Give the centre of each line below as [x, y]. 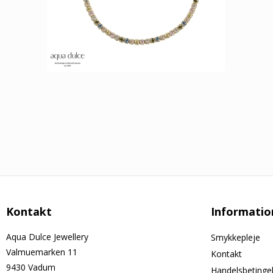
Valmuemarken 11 [42, 252]
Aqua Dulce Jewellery [47, 237]
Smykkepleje [236, 238]
